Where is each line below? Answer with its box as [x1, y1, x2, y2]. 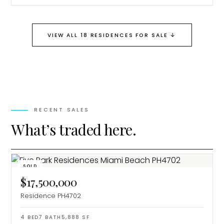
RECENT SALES [34, 106, 90, 114]
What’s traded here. [11, 119, 136, 140]
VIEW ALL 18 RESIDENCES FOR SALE [47, 31, 168, 39]
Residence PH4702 [20, 191, 81, 201]
